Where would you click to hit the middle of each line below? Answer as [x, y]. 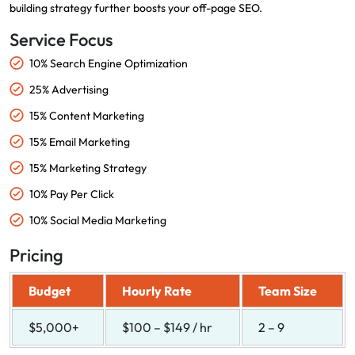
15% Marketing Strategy [88, 168]
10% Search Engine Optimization [109, 63]
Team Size [288, 290]
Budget [50, 290]
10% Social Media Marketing [98, 220]
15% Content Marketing [87, 115]
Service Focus [61, 39]
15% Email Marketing [80, 141]
